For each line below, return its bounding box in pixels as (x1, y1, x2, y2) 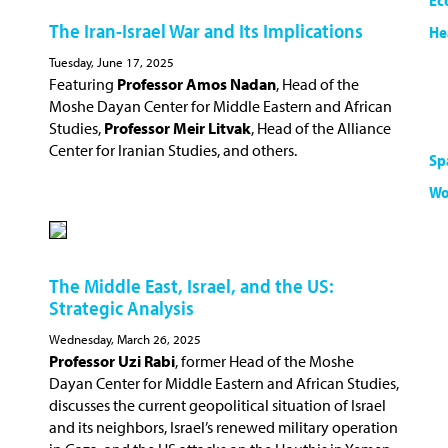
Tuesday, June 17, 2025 (49, 53, 174, 70)
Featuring (49, 73, 117, 94)
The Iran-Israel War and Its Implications (49, 17, 363, 43)
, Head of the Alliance (251, 117, 391, 138)
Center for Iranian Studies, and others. (49, 139, 297, 160)
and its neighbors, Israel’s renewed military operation (49, 416, 398, 437)
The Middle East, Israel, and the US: (49, 272, 334, 298)
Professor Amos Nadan (117, 73, 276, 94)
